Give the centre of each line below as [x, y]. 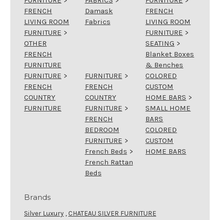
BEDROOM [102, 129]
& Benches [165, 65]
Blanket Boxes [170, 54]
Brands [38, 197]
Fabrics [97, 21]
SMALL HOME [168, 108]
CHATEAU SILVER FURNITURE [112, 213]
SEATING [160, 43]
